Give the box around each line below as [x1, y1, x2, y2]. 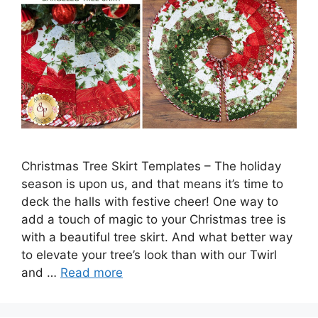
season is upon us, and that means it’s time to [21, 177, 283, 192]
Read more [60, 265, 123, 280]
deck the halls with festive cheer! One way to [21, 194, 278, 209]
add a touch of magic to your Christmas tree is [21, 212, 286, 227]
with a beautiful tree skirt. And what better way [21, 230, 292, 245]
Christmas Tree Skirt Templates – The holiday [21, 159, 281, 174]
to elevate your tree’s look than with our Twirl [21, 248, 277, 263]
